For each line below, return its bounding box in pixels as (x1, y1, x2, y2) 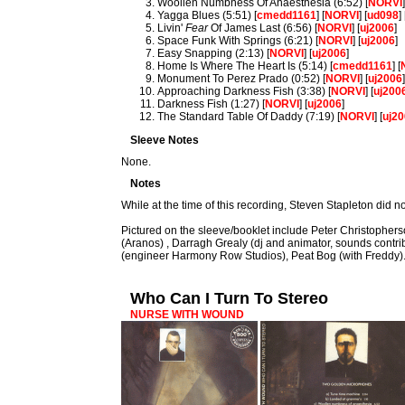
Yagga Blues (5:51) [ (157, 9, 258, 22)
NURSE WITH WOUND (130, 308, 245, 321)
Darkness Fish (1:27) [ (157, 98, 266, 110)
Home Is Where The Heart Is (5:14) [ (157, 60, 334, 72)
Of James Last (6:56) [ (208, 22, 318, 34)
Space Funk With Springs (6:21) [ (157, 34, 319, 47)
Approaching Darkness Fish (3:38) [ (157, 85, 332, 98)
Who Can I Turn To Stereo (130, 289, 329, 307)
